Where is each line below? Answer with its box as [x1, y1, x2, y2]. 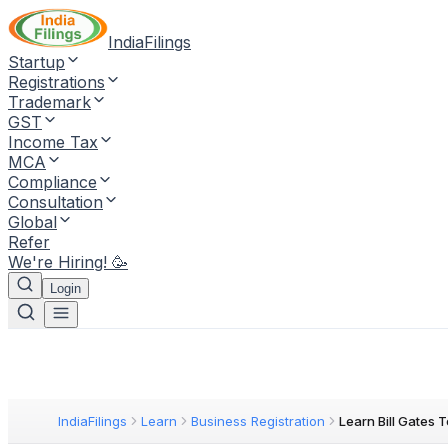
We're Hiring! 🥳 [8, 252, 128, 272]
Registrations [8, 72, 105, 92]
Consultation [8, 192, 103, 212]
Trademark [8, 92, 91, 112]
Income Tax [8, 132, 98, 152]
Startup [8, 52, 65, 72]
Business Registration [191, 413, 325, 429]
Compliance [8, 172, 97, 192]
